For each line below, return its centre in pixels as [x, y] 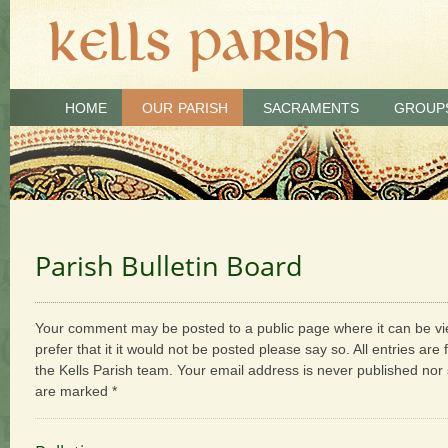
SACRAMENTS [311, 108]
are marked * [76, 391]
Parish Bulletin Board [169, 265]
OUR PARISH [185, 108]
